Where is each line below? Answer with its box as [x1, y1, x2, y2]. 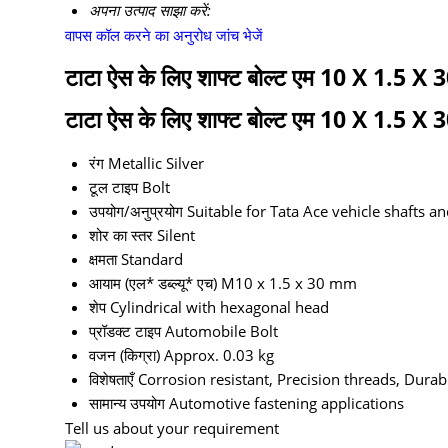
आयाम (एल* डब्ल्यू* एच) [89, 273, 217, 294]
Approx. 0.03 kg [164, 345, 274, 366]
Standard [121, 249, 183, 270]
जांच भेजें [216, 25, 263, 46]
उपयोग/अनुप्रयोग [89, 201, 183, 222]
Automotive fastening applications [169, 393, 404, 414]
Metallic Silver [108, 153, 204, 174]
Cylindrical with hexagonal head [110, 297, 329, 318]
